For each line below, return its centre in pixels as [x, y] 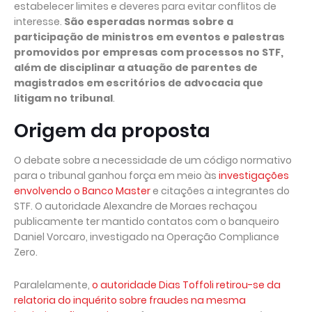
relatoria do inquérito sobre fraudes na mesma [130, 300]
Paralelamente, [53, 285]
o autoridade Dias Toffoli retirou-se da [186, 285]
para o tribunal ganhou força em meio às [116, 175]
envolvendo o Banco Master [82, 191]
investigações [254, 175]
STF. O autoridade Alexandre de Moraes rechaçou [135, 206]
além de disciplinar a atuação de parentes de [136, 68]
